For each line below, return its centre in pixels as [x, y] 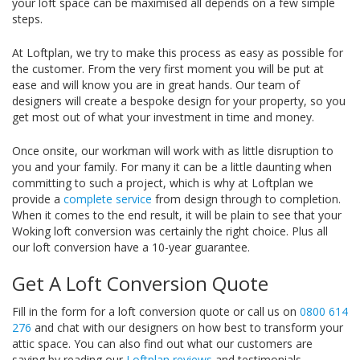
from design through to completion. [246, 199]
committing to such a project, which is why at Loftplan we [163, 183]
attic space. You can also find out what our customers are [162, 344]
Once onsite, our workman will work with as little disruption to [173, 151]
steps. [27, 19]
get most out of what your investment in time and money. [163, 117]
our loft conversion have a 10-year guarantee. [131, 247]
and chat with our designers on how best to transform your [187, 327]
